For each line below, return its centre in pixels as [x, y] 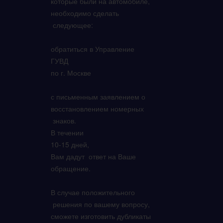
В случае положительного [94, 192]
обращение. [72, 168]
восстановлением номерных [98, 109]
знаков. [64, 120]
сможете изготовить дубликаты [101, 216]
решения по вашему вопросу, [100, 204]
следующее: [73, 25]
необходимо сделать [86, 13]
